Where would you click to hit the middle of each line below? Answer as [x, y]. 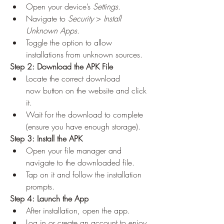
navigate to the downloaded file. [80, 162]
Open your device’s [59, 6]
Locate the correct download [73, 78]
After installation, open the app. [78, 210]
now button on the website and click [86, 90]
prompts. [40, 186]
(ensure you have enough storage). [83, 126]
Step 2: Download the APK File [61, 66]
